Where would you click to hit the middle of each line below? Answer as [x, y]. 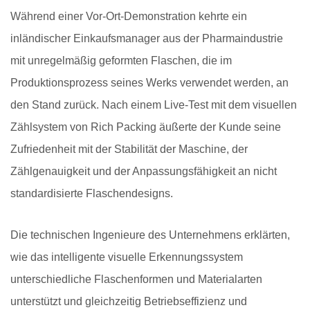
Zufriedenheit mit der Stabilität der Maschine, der [129, 149]
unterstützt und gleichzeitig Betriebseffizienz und [129, 301]
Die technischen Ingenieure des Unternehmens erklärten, [150, 235]
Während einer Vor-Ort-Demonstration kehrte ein [129, 16]
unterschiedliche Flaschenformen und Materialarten [136, 279]
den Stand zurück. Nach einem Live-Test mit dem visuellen [154, 104]
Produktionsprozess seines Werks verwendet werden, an [149, 82]
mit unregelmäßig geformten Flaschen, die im [121, 60]
